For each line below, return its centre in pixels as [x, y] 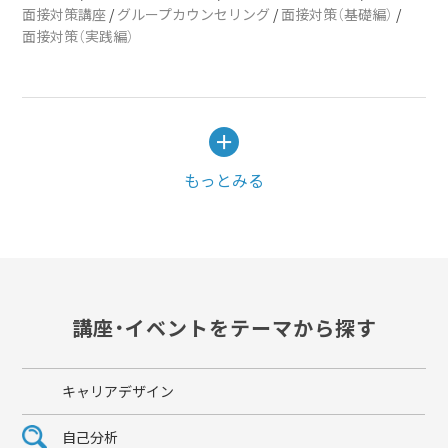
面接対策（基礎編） [337, 14]
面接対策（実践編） [78, 36]
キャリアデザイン [118, 391]
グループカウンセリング [194, 14]
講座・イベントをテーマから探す [224, 327]
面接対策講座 [64, 14]
